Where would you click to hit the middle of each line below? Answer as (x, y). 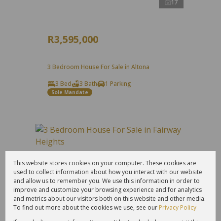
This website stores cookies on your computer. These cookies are (105, 163)
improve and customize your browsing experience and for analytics (108, 189)
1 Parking (118, 84)
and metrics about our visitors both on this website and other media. (110, 198)
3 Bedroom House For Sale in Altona (98, 67)
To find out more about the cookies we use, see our (86, 207)
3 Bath (88, 84)
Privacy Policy (178, 207)
